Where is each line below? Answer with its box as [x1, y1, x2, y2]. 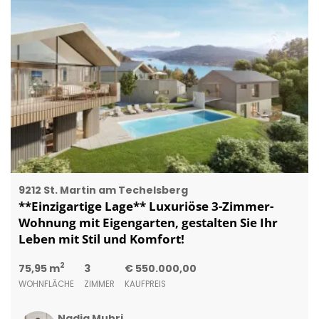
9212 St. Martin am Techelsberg [18, 182, 188, 197]
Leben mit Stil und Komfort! [18, 230, 184, 247]
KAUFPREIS [124, 278, 166, 290]
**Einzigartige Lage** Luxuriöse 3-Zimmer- [18, 197, 273, 214]
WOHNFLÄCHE [18, 278, 74, 290]
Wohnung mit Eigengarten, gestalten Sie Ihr [18, 214, 278, 231]
